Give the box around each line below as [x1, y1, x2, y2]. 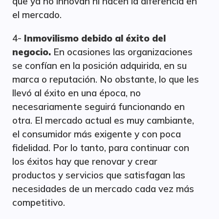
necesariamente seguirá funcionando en [12, 101, 185, 112]
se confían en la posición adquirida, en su [12, 60, 187, 71]
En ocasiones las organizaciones [51, 46, 193, 58]
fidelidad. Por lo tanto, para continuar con [12, 142, 189, 153]
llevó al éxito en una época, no [12, 87, 141, 99]
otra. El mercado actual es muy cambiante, [12, 114, 194, 126]
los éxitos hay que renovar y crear [12, 155, 157, 167]
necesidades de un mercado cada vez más [12, 183, 194, 195]
